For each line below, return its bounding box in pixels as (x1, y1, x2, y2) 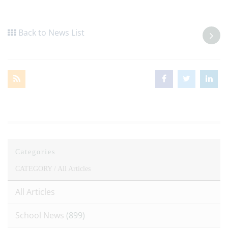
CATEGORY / (15, 165, 58, 173)
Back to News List (18, 27, 84, 38)
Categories (15, 148, 55, 156)
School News (15, 210, 66, 221)
